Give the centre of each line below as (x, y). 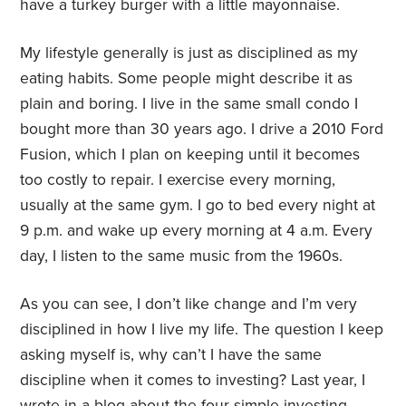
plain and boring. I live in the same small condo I (189, 104)
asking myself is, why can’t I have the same (171, 355)
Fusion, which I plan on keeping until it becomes (190, 155)
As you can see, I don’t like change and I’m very (189, 304)
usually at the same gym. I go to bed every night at (198, 206)
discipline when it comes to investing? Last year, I (193, 381)
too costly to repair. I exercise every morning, (178, 180)
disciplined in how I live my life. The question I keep (202, 330)
